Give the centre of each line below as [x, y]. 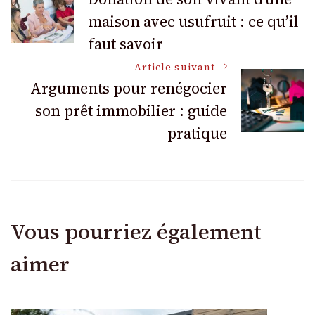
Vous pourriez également [136, 232]
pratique [197, 134]
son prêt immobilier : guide [131, 111]
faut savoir [126, 44]
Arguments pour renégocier [129, 89]
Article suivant [174, 67]
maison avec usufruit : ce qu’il [193, 22]
